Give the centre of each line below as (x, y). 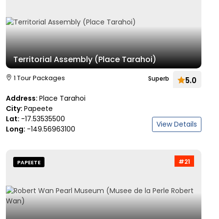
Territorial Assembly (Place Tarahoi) (85, 59)
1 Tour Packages (39, 78)
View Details (177, 124)
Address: (22, 98)
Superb (159, 78)
